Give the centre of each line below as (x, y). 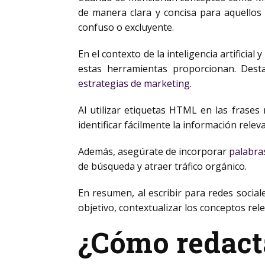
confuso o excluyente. (126, 27)
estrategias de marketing (134, 83)
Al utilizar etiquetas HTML (140, 110)
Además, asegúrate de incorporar (154, 151)
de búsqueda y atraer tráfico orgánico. (162, 166)
